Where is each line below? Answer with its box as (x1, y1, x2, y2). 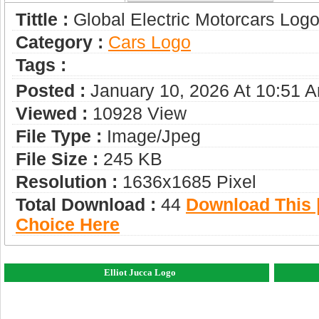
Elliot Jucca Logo (103, 267, 176, 278)
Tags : (16, 56, 66, 75)
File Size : (16, 150, 98, 169)
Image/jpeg (102, 127, 201, 146)
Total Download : (16, 195, 156, 214)
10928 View (88, 104, 187, 123)
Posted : (16, 81, 85, 100)
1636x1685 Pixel (117, 172, 256, 192)
